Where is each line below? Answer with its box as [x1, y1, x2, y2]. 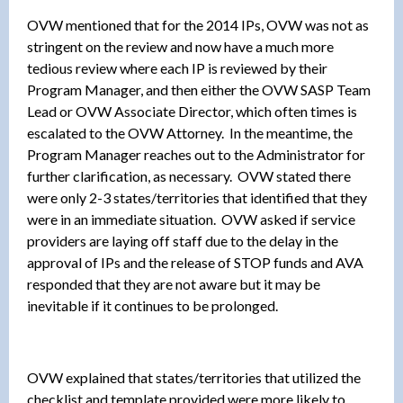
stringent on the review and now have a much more [27, 37, 334, 55]
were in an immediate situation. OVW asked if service [27, 210, 355, 228]
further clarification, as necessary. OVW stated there [27, 166, 351, 184]
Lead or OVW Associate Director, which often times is [27, 102, 357, 120]
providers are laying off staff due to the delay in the [27, 231, 338, 249]
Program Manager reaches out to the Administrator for [27, 145, 365, 163]
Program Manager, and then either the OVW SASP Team [27, 80, 371, 98]
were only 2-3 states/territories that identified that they [27, 188, 367, 206]
